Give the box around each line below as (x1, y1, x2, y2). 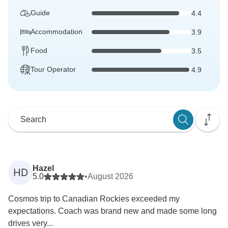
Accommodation (31, 27, 82, 36)
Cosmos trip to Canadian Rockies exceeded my (8, 194, 180, 204)
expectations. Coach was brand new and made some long (8, 207, 217, 216)
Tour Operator (31, 65, 76, 74)
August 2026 (88, 172, 133, 181)
